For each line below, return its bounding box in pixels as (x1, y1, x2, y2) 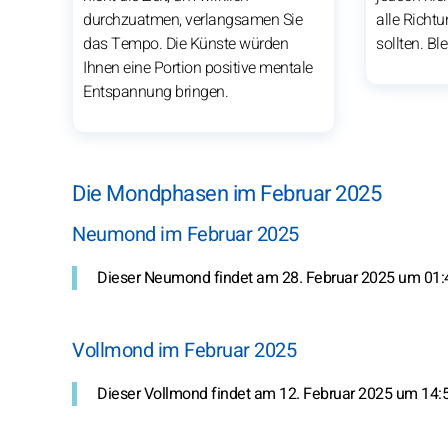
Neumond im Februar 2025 (72, 219, 299, 249)
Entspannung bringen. (83, 79, 228, 104)
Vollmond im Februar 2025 (72, 335, 296, 365)
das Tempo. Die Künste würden (83, 31, 288, 56)
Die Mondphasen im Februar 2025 (72, 177, 381, 210)
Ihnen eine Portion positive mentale (83, 55, 313, 80)
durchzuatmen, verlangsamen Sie (83, 7, 302, 32)
